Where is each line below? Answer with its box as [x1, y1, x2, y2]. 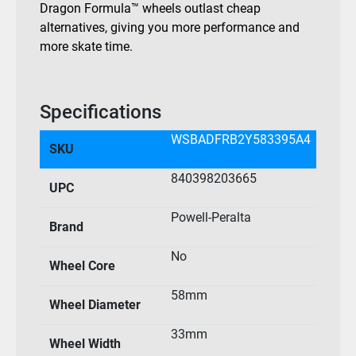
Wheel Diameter [49, 297, 141, 313]
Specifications [40, 101, 161, 124]
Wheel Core [49, 258, 115, 274]
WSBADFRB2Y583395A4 [171, 132, 311, 148]
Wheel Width [49, 336, 121, 352]
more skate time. [40, 39, 133, 55]
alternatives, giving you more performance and [40, 20, 300, 36]
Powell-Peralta [171, 210, 251, 226]
